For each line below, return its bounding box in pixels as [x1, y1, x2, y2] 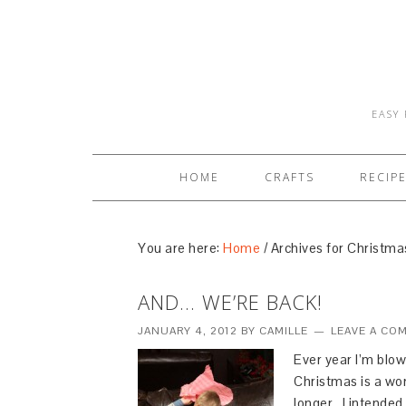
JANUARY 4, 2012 [138, 324, 237, 338]
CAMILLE [259, 324, 308, 338]
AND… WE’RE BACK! [138, 288, 323, 315]
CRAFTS [264, 169, 314, 185]
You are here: [138, 239, 223, 256]
